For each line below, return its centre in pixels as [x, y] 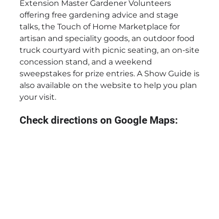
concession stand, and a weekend [86, 62]
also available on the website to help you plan [108, 85]
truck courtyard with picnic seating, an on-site [109, 50]
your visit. [38, 97]
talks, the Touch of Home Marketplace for [100, 26]
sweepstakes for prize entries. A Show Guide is [109, 73]
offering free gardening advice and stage [99, 15]
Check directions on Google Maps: [99, 120]
